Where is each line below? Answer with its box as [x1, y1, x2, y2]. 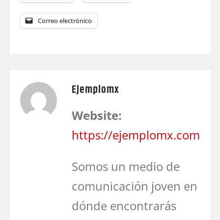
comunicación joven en [72, 177, 197, 194]
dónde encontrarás [72, 197, 176, 214]
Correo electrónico [38, 16, 92, 25]
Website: [72, 107, 122, 123]
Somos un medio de [72, 158, 180, 174]
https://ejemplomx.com [72, 126, 200, 143]
